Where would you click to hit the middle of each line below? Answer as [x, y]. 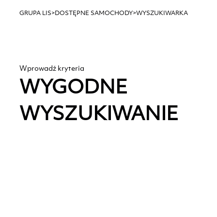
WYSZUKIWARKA [162, 13]
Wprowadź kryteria [52, 68]
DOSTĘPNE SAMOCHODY [94, 13]
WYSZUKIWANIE [99, 113]
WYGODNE [73, 86]
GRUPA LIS [35, 13]
